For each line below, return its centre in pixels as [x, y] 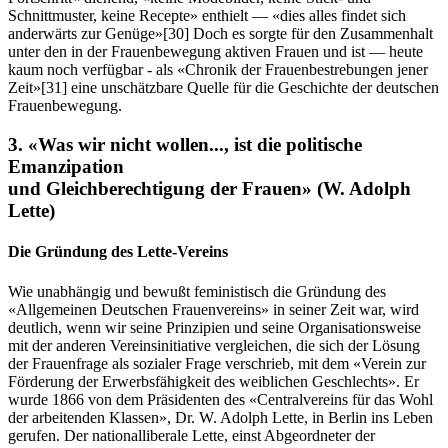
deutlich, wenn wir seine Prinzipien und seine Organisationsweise [214, 327]
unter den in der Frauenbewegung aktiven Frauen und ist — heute [215, 52]
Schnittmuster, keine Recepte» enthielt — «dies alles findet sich [207, 16]
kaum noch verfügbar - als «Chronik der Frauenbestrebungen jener [218, 70]
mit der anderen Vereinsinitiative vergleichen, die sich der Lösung [214, 345]
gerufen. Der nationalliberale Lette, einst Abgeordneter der [191, 435]
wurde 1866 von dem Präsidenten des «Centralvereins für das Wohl [220, 399]
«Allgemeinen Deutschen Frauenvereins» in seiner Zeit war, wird [213, 309]
